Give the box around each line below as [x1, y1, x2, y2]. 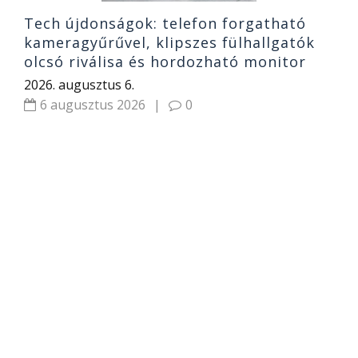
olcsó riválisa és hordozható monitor [24, 52, 306, 72]
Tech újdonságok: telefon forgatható [24, 14, 306, 34]
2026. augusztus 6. [24, 76, 134, 94]
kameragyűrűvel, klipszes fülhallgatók [24, 33, 315, 53]
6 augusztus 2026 [40, 96, 145, 114]
